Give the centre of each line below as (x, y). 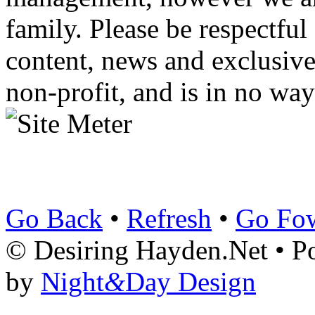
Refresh (169, 219)
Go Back (54, 219)
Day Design (191, 282)
